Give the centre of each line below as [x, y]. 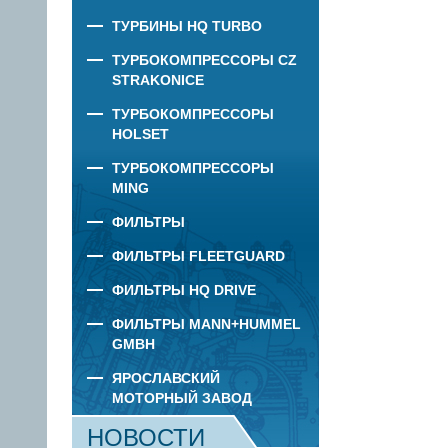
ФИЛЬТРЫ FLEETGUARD [198, 256]
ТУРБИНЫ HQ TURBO [187, 26]
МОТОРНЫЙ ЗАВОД [182, 398]
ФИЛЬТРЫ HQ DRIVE [184, 290]
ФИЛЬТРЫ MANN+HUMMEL [206, 324]
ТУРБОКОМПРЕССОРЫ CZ [204, 60]
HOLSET [140, 134]
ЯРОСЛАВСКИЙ [166, 378]
